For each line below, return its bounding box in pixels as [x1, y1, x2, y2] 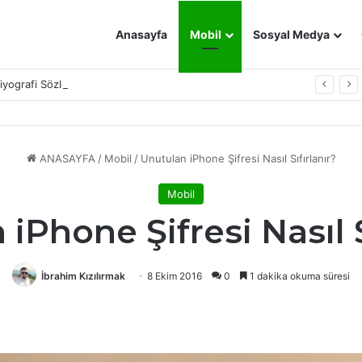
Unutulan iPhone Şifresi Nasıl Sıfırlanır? [140, 152, 336, 165]
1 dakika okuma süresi [247, 270, 350, 282]
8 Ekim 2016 [147, 270, 202, 282]
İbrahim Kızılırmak [41, 270, 125, 282]
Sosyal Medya [253, 27, 330, 41]
